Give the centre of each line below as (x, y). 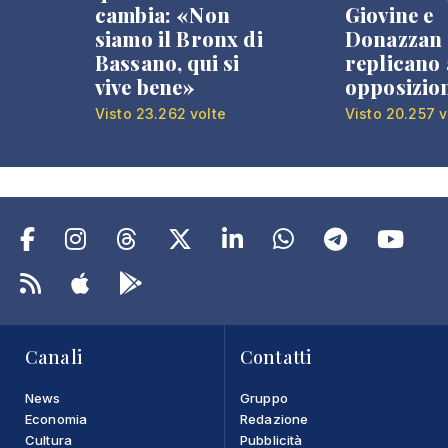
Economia (56, 419)
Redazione (274, 419)
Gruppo (264, 398)
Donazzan (394, 38)
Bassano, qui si (167, 62)
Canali (53, 357)
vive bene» (145, 86)
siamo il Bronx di (179, 38)
